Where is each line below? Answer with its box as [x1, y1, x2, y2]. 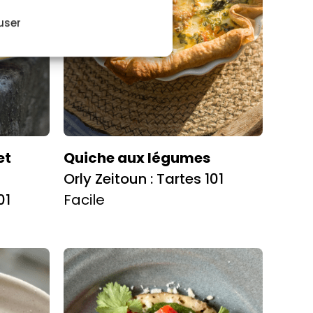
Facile [64, 190, 105, 210]
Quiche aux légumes [64, 148, 210, 168]
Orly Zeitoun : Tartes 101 [64, 169, 224, 189]
